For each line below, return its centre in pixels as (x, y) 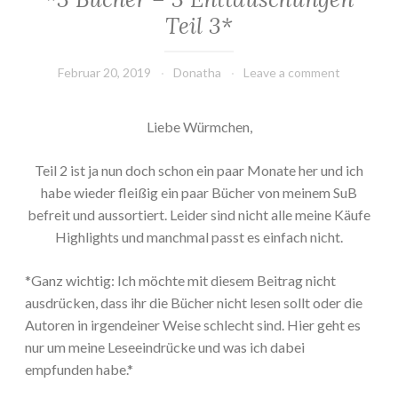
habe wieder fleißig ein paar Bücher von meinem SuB (199, 193)
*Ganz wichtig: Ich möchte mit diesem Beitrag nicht (180, 281)
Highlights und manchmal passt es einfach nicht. (199, 237)
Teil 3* (199, 26)
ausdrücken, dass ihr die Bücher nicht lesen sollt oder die (194, 303)
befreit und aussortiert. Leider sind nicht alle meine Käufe (199, 215)
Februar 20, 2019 (104, 73)
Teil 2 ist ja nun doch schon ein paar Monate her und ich (199, 171)
